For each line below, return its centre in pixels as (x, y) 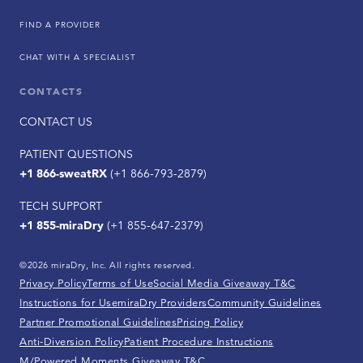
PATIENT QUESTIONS (76, 154)
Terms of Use (120, 284)
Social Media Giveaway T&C (224, 284)
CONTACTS (51, 91)
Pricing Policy (210, 322)
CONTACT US (56, 122)
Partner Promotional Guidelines (98, 322)
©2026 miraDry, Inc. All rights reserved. (107, 265)
